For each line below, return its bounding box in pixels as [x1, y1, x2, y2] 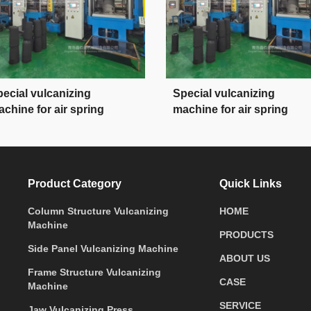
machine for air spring [173, 103, 288, 115]
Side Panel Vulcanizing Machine [28, 243, 179, 254]
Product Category [28, 178, 122, 190]
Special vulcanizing [173, 87, 275, 99]
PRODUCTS [219, 229, 274, 240]
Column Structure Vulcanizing [28, 205, 169, 217]
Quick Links [219, 178, 282, 190]
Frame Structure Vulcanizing [28, 267, 162, 278]
